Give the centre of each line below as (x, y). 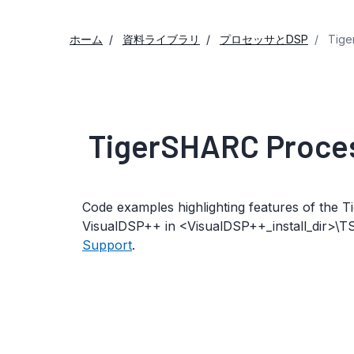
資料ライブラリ (161, 39)
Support (107, 245)
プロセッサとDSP (264, 39)
